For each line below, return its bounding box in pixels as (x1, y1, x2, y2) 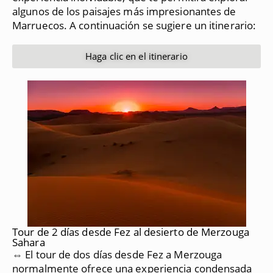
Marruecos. (12, 18, 67, 32)
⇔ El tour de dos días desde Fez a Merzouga (12, 247, 222, 261)
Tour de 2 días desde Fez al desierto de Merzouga (12, 224, 249, 239)
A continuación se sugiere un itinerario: (69, 18, 257, 32)
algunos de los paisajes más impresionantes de (12, 4, 236, 18)
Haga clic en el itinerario (85, 49, 188, 62)
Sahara (12, 235, 45, 249)
